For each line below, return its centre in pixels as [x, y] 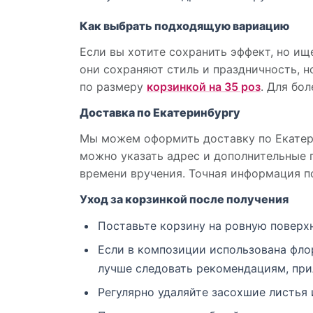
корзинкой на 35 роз [204, 87]
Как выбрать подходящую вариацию [184, 26]
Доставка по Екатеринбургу [160, 113]
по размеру [113, 87]
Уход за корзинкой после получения [184, 199]
